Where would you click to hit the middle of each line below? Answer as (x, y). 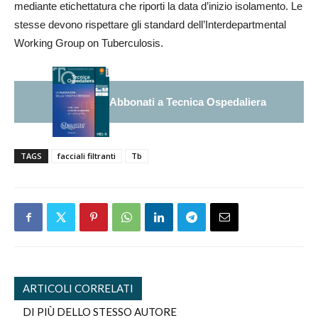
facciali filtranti (87, 156)
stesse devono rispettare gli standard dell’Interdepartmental (150, 24)
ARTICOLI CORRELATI (78, 289)
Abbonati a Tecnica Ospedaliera (187, 102)
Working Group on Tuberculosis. (89, 43)
